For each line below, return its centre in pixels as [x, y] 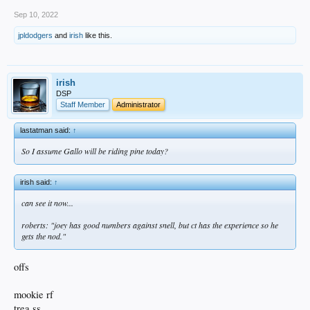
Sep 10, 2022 [36, 14]
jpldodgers [35, 35]
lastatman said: [46, 130]
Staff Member [83, 104]
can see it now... [47, 203]
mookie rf [34, 294]
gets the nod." [44, 236]
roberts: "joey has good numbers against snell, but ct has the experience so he [150, 225]
